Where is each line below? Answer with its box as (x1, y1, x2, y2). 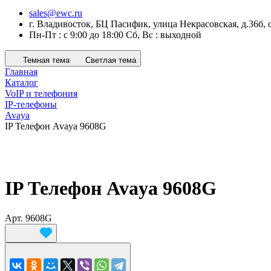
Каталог (5, 77, 38, 88)
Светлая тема (85, 56, 136, 65)
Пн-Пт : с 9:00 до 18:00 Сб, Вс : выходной (29, 30, 201, 40)
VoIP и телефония (5, 88, 77, 99)
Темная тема (23, 56, 70, 65)
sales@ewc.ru (29, 8, 82, 18)
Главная (5, 67, 38, 77)
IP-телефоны (5, 99, 57, 109)
